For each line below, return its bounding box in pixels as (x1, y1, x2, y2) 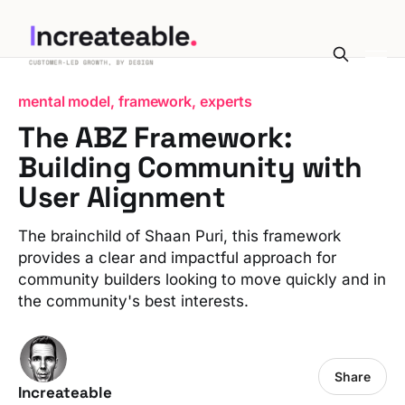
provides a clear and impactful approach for (18, 249, 336, 267)
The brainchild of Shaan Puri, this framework (18, 227, 341, 245)
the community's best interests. (18, 292, 253, 310)
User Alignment (18, 179, 226, 215)
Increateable (18, 382, 112, 402)
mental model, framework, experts (18, 92, 252, 110)
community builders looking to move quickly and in (18, 270, 386, 288)
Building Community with (18, 149, 363, 185)
